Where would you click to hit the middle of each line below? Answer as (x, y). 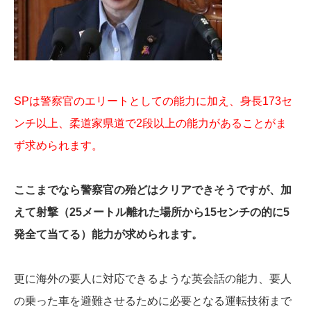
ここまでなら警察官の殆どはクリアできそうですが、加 (153, 190)
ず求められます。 (58, 145)
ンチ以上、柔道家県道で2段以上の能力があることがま (150, 123)
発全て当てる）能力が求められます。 (108, 234)
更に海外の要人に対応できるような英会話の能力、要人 (153, 278)
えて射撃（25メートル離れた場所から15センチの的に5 (152, 212)
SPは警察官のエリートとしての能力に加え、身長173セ (153, 101)
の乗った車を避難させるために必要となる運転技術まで (153, 301)
